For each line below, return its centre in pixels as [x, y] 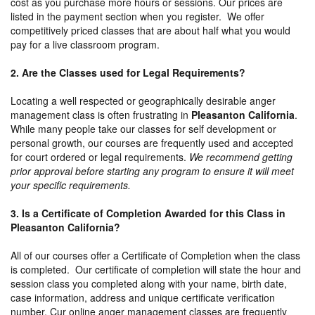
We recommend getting [241, 156]
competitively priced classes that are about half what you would [150, 30]
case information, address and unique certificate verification [143, 297]
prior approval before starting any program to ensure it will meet [152, 171]
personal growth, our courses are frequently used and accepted [152, 142]
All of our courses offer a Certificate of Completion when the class [155, 255]
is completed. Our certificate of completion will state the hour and [156, 269]
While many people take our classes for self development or [143, 128]
